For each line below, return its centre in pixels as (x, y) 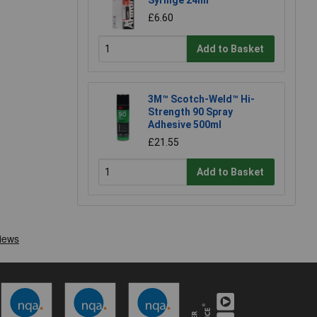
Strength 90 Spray (190, 112)
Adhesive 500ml (185, 125)
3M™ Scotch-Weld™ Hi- (201, 99)
